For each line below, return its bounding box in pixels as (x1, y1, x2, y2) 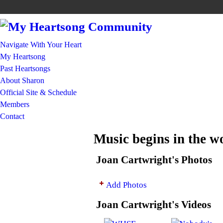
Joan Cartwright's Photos (96, 154, 212, 166)
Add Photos (106, 180, 147, 190)
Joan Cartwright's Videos (96, 199, 211, 211)
